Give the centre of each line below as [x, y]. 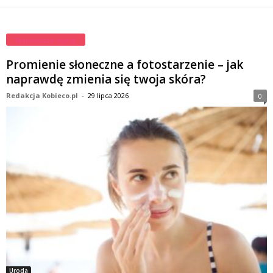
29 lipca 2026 [108, 95]
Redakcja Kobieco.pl [42, 95]
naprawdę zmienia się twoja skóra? [106, 79]
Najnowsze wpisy [46, 40]
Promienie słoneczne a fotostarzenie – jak [125, 65]
